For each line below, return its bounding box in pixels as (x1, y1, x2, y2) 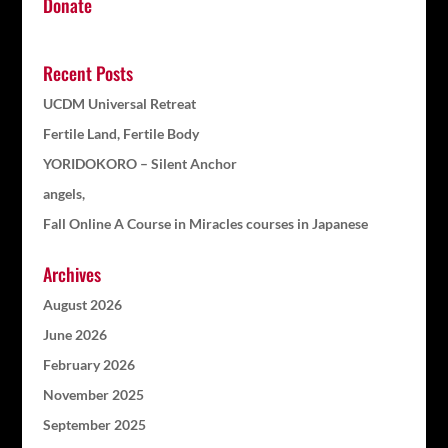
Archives (42, 260, 101, 287)
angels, (42, 184, 85, 202)
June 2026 (42, 325, 107, 343)
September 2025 (42, 415, 146, 433)
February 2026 (42, 355, 135, 373)
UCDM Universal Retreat (42, 94, 196, 112)
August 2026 (42, 295, 122, 313)
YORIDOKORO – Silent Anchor (42, 154, 237, 172)
